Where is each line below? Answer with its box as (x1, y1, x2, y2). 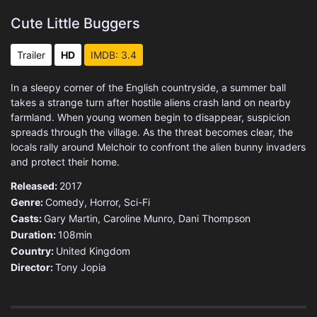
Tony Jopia (55, 260, 106, 273)
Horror (90, 195, 118, 208)
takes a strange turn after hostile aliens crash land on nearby (11, 96, 291, 108)
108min (58, 228, 92, 241)
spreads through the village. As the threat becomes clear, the (11, 125, 293, 138)
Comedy (45, 195, 84, 208)
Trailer (17, 48, 45, 61)
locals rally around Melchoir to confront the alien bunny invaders (11, 140, 306, 153)
